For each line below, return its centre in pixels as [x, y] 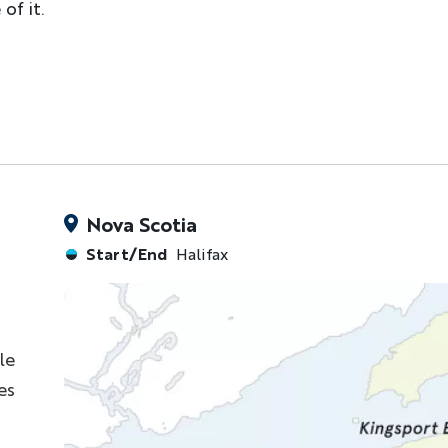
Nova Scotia [141, 224]
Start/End [126, 253]
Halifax [200, 253]
